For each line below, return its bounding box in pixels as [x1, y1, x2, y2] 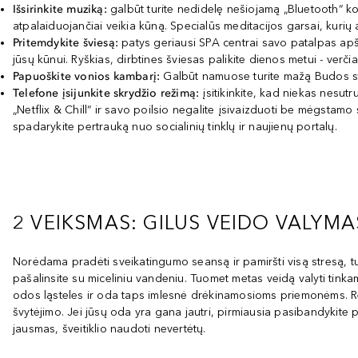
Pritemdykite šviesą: [13, 36, 118, 50]
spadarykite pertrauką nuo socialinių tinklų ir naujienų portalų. [13, 120, 337, 133]
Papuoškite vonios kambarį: [13, 70, 164, 83]
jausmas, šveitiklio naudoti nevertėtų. [13, 322, 206, 336]
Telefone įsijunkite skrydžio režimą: [13, 86, 200, 100]
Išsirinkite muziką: [13, 2, 107, 16]
